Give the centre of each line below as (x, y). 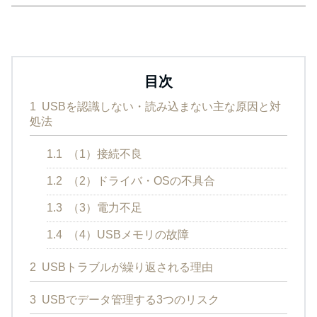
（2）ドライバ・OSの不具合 (140, 181)
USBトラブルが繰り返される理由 (126, 267)
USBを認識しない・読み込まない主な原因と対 (160, 107)
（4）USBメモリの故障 (127, 235)
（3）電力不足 (104, 208)
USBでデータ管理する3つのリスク (129, 300)
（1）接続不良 (104, 154)
